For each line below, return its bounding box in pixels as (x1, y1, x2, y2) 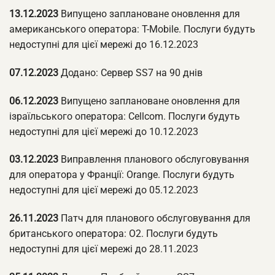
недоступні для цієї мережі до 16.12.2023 (9, 39, 198, 51)
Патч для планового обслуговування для (58, 212, 250, 225)
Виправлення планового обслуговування (58, 153, 249, 166)
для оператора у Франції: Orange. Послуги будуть (9, 169, 234, 181)
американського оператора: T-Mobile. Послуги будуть (9, 23, 255, 36)
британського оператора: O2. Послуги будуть (9, 228, 218, 240)
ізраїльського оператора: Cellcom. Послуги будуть (9, 110, 240, 122)
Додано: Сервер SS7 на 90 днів (61, 66, 203, 79)
